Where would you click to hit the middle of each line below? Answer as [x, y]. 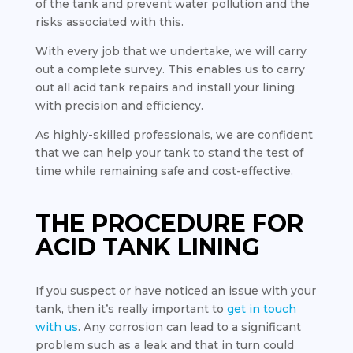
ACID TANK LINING [147, 247]
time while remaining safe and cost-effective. [164, 171]
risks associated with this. [109, 22]
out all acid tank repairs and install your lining [165, 87]
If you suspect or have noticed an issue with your [175, 291]
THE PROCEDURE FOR [169, 223]
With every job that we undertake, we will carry [171, 51]
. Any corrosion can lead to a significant [189, 327]
